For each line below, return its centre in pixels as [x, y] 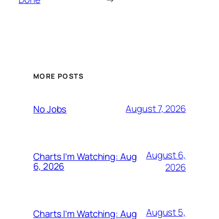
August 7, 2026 [156, 109]
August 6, [166, 155]
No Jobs [50, 109]
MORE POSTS [58, 76]
